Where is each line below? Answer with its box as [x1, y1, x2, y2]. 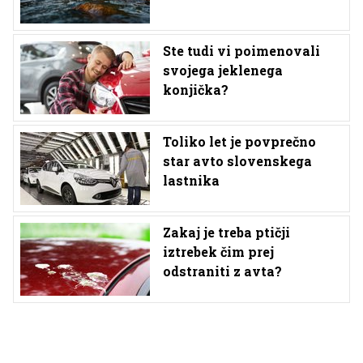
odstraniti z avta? [163, 262, 282, 280]
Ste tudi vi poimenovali [163, 41, 320, 59]
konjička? [163, 80, 228, 98]
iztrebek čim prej [163, 242, 274, 260]
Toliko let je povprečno [163, 132, 316, 150]
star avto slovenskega [163, 152, 312, 169]
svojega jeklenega [163, 61, 283, 79]
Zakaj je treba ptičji [163, 223, 290, 241]
